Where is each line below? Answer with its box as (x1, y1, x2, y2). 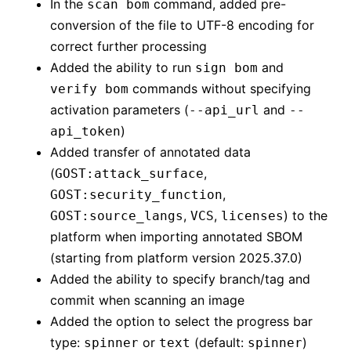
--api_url (189, 103, 259, 118)
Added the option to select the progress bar (50, 313, 313, 330)
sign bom (195, 60, 258, 76)
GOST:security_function (50, 187, 223, 203)
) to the (284, 208, 327, 224)
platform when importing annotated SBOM (50, 229, 302, 245)
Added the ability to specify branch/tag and (50, 271, 310, 288)
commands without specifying (128, 81, 311, 97)
